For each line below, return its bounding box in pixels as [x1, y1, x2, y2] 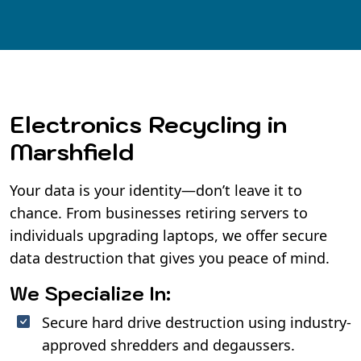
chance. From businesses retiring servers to [10, 202, 308, 222]
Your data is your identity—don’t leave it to [10, 180, 302, 200]
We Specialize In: [10, 280, 171, 305]
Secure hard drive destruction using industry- [42, 312, 351, 332]
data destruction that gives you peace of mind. [10, 247, 330, 268]
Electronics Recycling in [10, 109, 287, 139]
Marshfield [10, 136, 134, 167]
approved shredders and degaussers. [42, 334, 295, 355]
